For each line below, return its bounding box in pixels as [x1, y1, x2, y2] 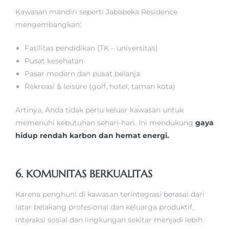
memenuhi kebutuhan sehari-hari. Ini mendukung [15, 118, 195, 127]
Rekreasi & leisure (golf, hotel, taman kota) [25, 82, 176, 91]
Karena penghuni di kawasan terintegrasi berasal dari [15, 189, 204, 199]
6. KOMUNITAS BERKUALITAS [15, 167, 152, 180]
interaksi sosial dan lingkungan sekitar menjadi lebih [15, 215, 202, 224]
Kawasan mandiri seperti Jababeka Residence [15, 7, 177, 16]
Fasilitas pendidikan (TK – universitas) [25, 43, 158, 53]
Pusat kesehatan [25, 56, 84, 65]
